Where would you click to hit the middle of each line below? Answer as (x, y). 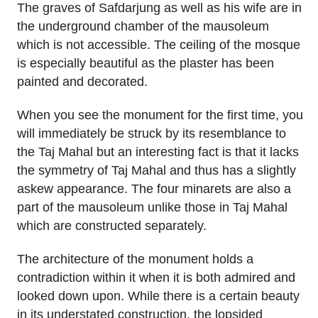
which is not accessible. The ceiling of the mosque (159, 45)
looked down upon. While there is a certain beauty (158, 296)
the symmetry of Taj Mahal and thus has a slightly (157, 171)
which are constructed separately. (112, 226)
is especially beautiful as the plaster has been (146, 64)
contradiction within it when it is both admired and (156, 277)
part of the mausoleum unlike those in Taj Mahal (152, 208)
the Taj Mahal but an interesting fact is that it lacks (158, 152)
